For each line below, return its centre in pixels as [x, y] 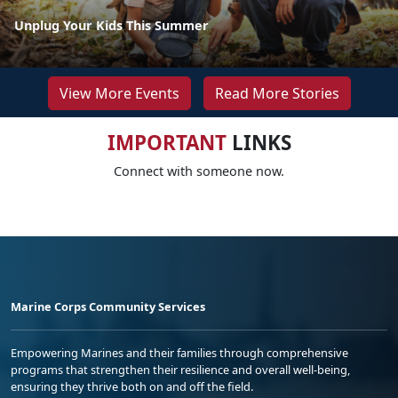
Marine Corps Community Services [108, 307]
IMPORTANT [167, 143]
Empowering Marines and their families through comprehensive [179, 353]
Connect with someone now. [199, 171]
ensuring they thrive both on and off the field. [132, 387]
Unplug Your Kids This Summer [111, 26]
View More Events [119, 94]
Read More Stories [277, 94]
